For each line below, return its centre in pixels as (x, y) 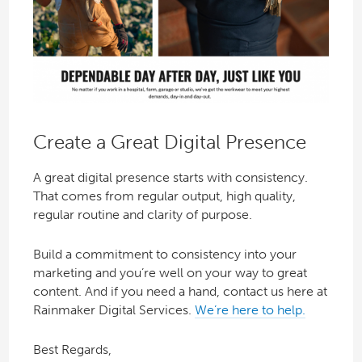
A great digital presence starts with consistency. (170, 178)
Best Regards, (72, 350)
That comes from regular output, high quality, (164, 196)
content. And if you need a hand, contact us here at (180, 292)
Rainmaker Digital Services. (114, 310)
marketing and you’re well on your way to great (170, 273)
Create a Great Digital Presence (169, 141)
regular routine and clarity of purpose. (142, 215)
